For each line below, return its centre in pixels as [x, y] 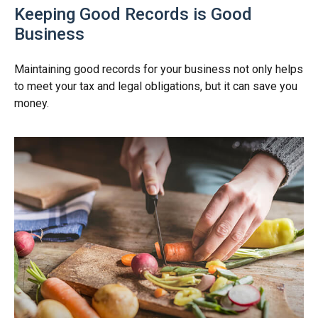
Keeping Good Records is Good [133, 14]
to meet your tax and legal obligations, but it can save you [156, 86]
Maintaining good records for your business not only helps [159, 69]
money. [32, 103]
